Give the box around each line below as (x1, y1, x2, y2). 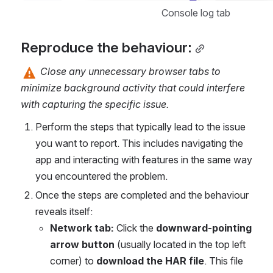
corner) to (50, 255, 96, 268)
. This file (204, 255, 243, 268)
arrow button (50, 238, 115, 251)
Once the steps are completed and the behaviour (35, 189, 249, 202)
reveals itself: (35, 205, 93, 218)
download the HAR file (96, 255, 204, 268)
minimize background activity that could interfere (21, 82, 245, 94)
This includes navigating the (122, 137, 243, 150)
